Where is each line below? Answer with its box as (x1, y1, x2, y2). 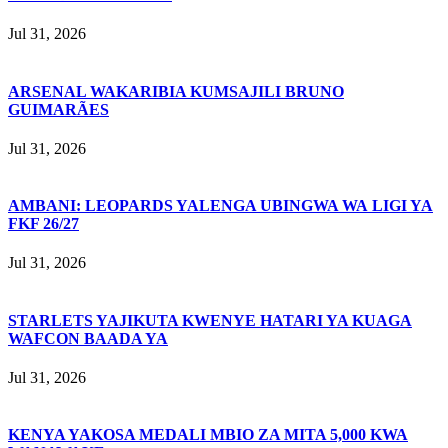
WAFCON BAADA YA (8, 329, 168, 347)
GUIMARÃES (8, 100, 109, 118)
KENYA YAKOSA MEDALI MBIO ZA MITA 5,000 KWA (8, 426, 408, 444)
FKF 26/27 (8, 215, 79, 233)
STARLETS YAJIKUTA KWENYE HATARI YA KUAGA (8, 311, 412, 329)
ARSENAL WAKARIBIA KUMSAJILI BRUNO (8, 82, 344, 100)
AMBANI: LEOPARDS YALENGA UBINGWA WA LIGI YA (8, 197, 433, 215)
